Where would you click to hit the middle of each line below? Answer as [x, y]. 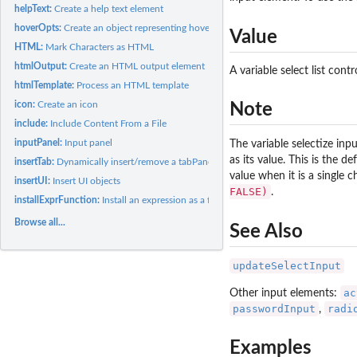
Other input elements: [285, 293]
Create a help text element [109, 8]
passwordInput [274, 308]
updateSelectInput [287, 265]
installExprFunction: [59, 200]
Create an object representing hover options [156, 27]
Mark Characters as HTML [100, 47]
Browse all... [40, 222]
